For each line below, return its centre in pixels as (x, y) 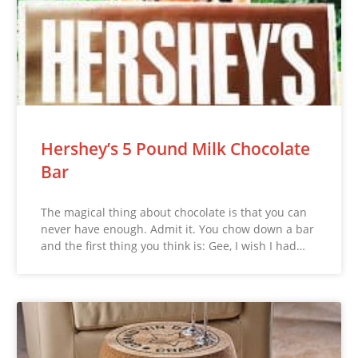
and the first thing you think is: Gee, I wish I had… (173, 246)
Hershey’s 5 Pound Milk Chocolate (176, 149)
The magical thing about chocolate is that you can (174, 213)
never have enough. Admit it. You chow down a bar (178, 229)
